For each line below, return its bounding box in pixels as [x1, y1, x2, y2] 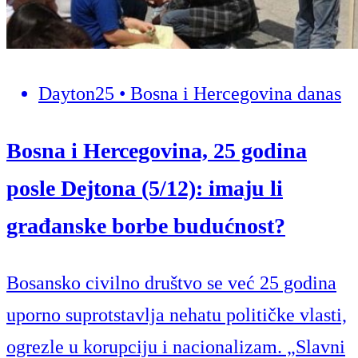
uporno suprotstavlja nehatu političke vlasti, [6, 304, 347, 326]
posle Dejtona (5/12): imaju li [6, 176, 283, 201]
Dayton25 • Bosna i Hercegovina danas [38, 83, 341, 105]
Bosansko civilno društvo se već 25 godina [6, 272, 336, 294]
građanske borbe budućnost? [6, 213, 285, 239]
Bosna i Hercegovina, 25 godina [6, 138, 307, 164]
